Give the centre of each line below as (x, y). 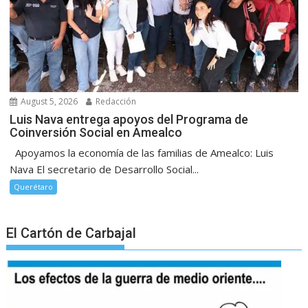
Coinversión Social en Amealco (96, 133)
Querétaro (34, 187)
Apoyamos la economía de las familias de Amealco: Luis (142, 153)
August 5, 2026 (48, 102)
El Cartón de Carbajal (71, 233)
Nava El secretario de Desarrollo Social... (104, 169)
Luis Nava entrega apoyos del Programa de (129, 120)
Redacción (115, 102)
